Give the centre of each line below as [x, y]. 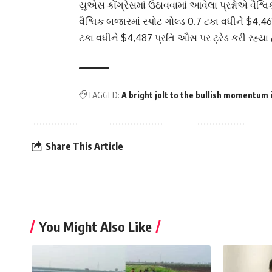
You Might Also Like [95, 226]
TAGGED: [104, 95]
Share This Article [84, 146]
